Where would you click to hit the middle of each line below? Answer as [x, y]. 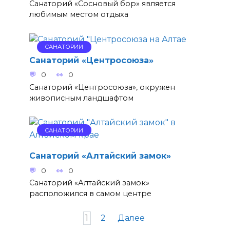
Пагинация [34, 218]
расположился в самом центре [90, 193]
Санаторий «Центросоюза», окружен [102, 87]
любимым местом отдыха [79, 15]
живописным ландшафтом [81, 98]
